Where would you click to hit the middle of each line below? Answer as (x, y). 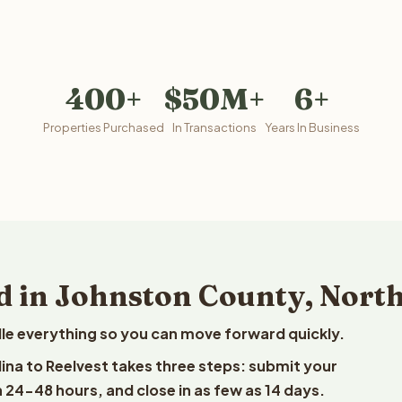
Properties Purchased (103, 127)
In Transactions (214, 127)
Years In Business (312, 127)
